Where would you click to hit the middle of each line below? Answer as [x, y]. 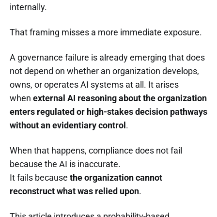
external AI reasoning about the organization [120, 98]
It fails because [40, 177]
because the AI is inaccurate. [65, 164]
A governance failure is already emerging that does [107, 57]
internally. [28, 7]
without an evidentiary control [68, 125]
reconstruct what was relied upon [74, 191]
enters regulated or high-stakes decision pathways [108, 111]
